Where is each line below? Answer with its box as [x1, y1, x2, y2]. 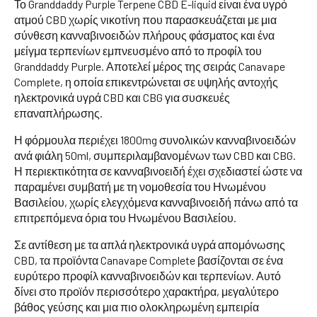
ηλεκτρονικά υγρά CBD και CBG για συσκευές [14, 90, 230, 104]
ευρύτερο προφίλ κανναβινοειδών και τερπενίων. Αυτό [14, 268, 281, 282]
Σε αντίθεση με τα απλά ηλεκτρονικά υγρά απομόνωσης [14, 237, 285, 251]
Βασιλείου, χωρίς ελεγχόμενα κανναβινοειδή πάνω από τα [14, 195, 298, 209]
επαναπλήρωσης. [14, 105, 103, 120]
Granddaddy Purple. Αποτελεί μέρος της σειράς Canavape [14, 59, 285, 73]
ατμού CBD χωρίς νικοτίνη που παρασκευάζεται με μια [14, 12, 277, 26]
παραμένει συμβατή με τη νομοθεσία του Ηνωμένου [14, 179, 266, 193]
